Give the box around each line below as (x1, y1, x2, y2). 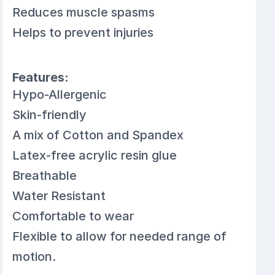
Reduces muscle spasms (12, 4, 155, 20)
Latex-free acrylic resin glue (12, 147, 177, 163)
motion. (12, 249, 56, 264)
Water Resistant (12, 188, 106, 203)
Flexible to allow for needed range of (12, 228, 227, 244)
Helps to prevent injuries (12, 25, 154, 40)
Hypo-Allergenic (12, 87, 107, 102)
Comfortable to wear (12, 208, 134, 223)
